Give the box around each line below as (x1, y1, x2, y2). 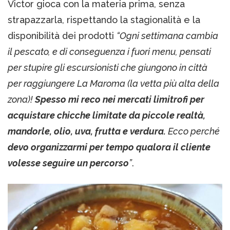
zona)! (8, 94, 35, 105)
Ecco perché (168, 126, 220, 137)
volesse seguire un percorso (8, 158, 129, 169)
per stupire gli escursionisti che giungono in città (8, 62, 207, 73)
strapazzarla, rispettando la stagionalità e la (8, 14, 200, 26)
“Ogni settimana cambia (117, 30, 218, 42)
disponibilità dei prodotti (8, 30, 117, 42)
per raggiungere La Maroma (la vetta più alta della (8, 78, 219, 89)
